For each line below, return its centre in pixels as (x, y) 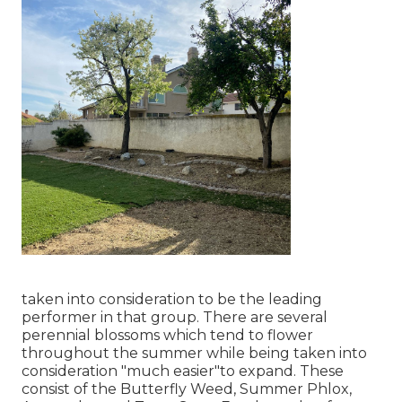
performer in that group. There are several (175, 318)
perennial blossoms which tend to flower (167, 336)
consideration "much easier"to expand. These (183, 371)
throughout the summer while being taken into (194, 354)
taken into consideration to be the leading (172, 300)
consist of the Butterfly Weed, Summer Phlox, (187, 389)
